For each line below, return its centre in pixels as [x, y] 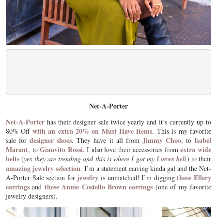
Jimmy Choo [162, 140]
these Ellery [194, 178]
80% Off [19, 131]
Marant [17, 149]
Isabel [203, 140]
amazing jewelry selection [43, 168]
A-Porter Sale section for [42, 178]
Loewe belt [172, 159]
